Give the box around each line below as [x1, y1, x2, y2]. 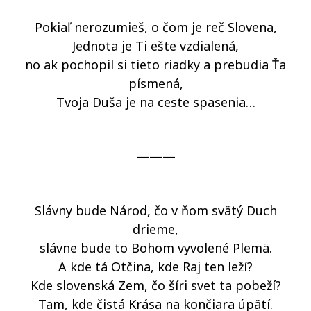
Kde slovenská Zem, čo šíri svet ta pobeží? [30, 277, 281, 294]
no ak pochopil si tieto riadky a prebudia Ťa [25, 56, 286, 73]
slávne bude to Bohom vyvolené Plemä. [39, 239, 272, 256]
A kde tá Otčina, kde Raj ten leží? [58, 258, 253, 275]
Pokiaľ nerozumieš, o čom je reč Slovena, [34, 19, 277, 35]
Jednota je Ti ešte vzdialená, [72, 37, 239, 54]
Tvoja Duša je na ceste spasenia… [56, 94, 255, 110]
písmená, [128, 75, 183, 92]
